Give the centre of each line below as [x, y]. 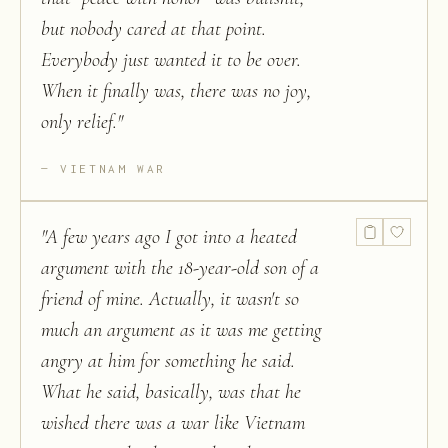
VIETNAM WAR [113, 168]
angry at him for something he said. [168, 361]
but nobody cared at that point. [153, 29]
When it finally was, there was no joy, [176, 91]
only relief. [79, 122]
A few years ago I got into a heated [171, 237]
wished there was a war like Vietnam [173, 423]
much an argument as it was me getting [181, 330]
